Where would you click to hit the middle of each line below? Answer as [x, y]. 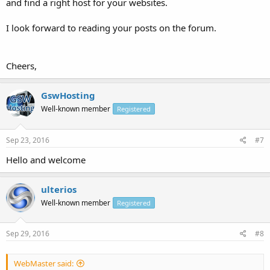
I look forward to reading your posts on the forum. [111, 28]
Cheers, [21, 66]
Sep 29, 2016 [28, 234]
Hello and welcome [46, 159]
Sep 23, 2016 [28, 140]
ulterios [59, 189]
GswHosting [68, 95]
